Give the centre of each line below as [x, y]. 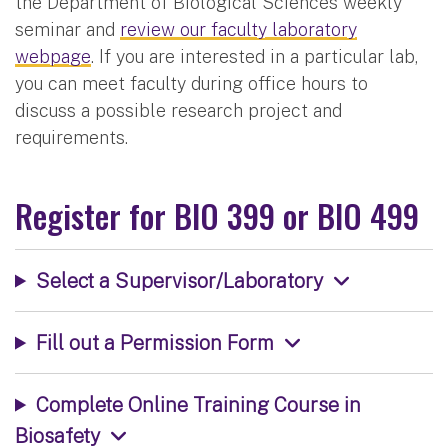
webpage [53, 56]
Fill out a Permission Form [154, 342]
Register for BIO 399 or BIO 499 [217, 214]
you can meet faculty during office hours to [191, 83]
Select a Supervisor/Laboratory [179, 280]
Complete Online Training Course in [198, 404]
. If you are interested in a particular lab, [254, 56]
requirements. [71, 137]
